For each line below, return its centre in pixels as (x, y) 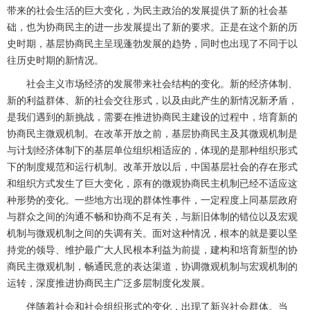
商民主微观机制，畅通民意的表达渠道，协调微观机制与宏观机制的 (152, 267)
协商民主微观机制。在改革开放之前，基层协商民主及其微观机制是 (152, 134)
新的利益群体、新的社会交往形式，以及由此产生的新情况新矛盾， (152, 101)
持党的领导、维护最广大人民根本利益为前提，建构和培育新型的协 (152, 250)
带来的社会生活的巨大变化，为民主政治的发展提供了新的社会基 (147, 11)
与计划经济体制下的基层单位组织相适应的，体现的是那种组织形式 (152, 151)
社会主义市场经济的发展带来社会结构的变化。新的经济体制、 (152, 84)
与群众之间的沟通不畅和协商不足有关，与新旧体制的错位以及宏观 (152, 217)
